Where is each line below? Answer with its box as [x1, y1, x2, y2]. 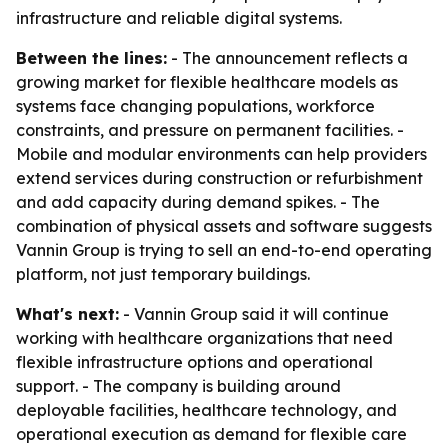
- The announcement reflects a [167, 48, 408, 68]
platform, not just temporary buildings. [16, 264, 310, 284]
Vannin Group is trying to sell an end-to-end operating [16, 240, 432, 260]
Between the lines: [16, 48, 167, 68]
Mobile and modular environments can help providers [16, 144, 427, 164]
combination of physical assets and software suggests [16, 216, 432, 236]
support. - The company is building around [16, 376, 341, 396]
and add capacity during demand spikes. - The [16, 192, 380, 212]
